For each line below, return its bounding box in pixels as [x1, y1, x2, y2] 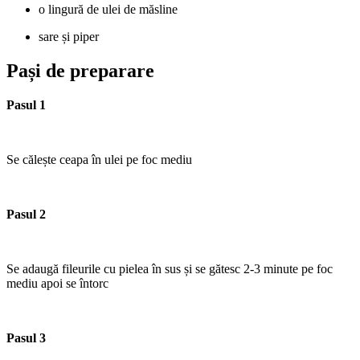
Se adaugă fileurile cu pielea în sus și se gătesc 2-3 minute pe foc [6, 262, 333, 276]
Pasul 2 [6, 207, 46, 222]
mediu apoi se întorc [6, 276, 108, 291]
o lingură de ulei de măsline [39, 2, 178, 17]
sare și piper [39, 30, 99, 44]
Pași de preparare [6, 60, 154, 82]
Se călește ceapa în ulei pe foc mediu [6, 153, 192, 167]
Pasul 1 [6, 98, 46, 112]
